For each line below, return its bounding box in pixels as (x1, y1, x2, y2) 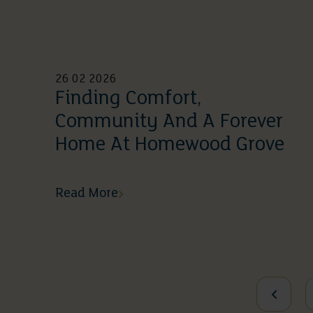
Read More (55, 187, 118, 201)
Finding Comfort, (55, 89, 201, 110)
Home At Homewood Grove (55, 135, 284, 156)
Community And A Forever (55, 112, 283, 133)
